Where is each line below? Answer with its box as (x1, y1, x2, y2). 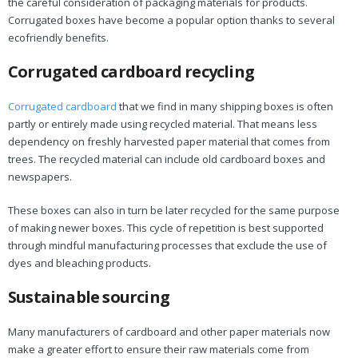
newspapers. (8, 169, 72, 184)
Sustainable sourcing (8, 285, 169, 308)
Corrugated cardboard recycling (8, 60, 254, 82)
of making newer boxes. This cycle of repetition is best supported (8, 220, 324, 235)
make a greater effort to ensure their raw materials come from (8, 341, 309, 356)
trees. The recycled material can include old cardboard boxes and (8, 151, 325, 166)
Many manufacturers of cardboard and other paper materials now (8, 324, 330, 339)
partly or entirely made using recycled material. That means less (8, 116, 317, 131)
